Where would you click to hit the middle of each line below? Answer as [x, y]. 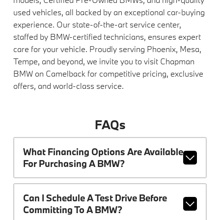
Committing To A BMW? [72, 209]
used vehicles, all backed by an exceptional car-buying [109, 12]
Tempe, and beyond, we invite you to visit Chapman [104, 61]
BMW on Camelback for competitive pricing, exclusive [108, 73]
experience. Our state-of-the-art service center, [97, 24]
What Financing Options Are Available [103, 151]
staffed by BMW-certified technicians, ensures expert [107, 36]
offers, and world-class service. [68, 85]
